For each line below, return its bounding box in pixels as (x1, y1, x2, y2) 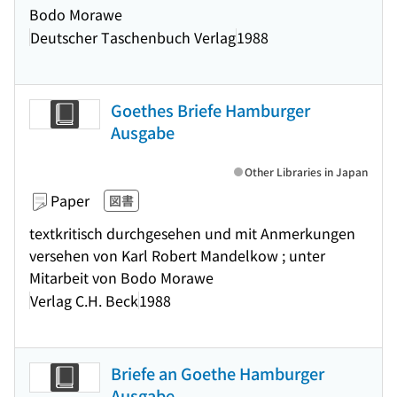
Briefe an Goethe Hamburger (111, 362, 324, 385)
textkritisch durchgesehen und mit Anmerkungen (29, 222, 355, 244)
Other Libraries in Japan (245, 164, 368, 179)
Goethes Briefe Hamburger (111, 98, 310, 121)
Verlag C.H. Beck (30, 289, 138, 311)
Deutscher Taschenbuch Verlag (30, 26, 236, 48)
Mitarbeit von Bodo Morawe (29, 267, 214, 288)
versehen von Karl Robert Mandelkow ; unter (29, 245, 325, 266)
